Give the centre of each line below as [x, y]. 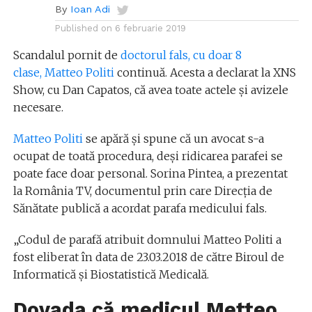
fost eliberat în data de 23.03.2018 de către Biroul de [148, 257]
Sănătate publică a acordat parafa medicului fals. [140, 208]
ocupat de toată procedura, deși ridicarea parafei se [148, 156]
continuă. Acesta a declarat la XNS [205, 72]
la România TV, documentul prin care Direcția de [142, 190]
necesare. [38, 107]
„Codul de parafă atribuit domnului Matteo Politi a [147, 239]
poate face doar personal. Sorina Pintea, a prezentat [150, 173]
